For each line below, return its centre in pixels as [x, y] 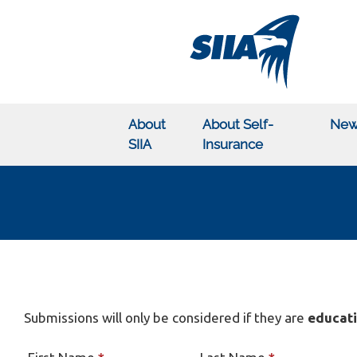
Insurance [233, 144]
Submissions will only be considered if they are [166, 318]
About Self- [238, 124]
